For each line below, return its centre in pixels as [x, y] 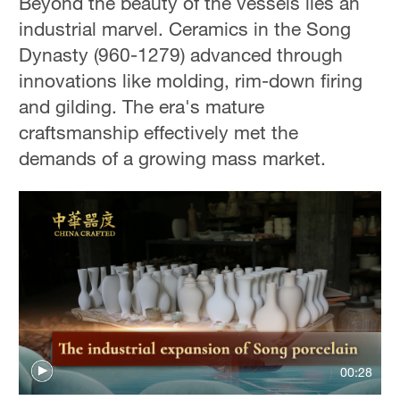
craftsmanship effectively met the [159, 133]
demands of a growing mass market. [173, 158]
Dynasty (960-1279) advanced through [181, 55]
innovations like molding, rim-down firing [191, 81]
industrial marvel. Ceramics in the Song [185, 29]
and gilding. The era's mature [142, 107]
